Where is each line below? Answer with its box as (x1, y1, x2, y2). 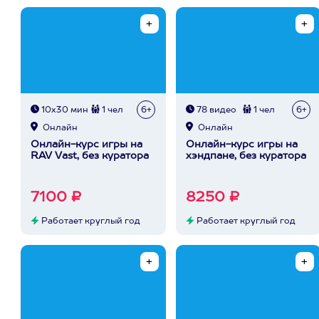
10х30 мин (39, 106, 88, 115)
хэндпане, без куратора (186, 151, 306, 161)
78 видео (194, 106, 236, 115)
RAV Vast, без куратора (31, 151, 149, 161)
